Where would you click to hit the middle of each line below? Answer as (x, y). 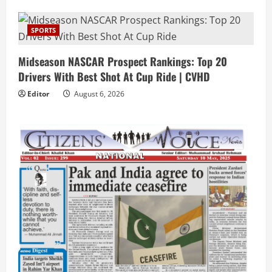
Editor (38, 94)
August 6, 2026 (98, 94)
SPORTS (43, 30)
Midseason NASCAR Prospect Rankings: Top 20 (123, 62)
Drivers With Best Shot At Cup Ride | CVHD (114, 77)
